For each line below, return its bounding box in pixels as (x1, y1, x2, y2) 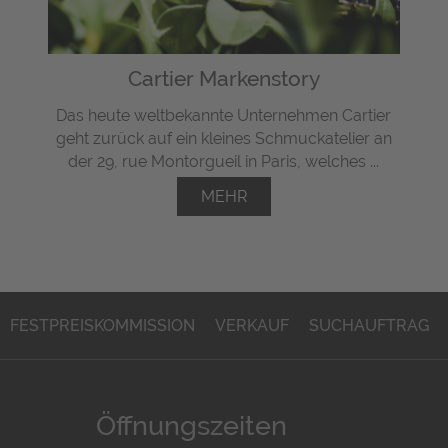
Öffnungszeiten (96, 410, 287, 442)
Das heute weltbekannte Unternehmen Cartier (56, 106, 392, 126)
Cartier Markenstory (127, 66, 320, 92)
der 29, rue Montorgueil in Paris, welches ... (68, 152, 380, 172)
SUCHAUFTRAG (309, 316, 430, 336)
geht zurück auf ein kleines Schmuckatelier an (55, 129, 392, 149)
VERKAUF (215, 316, 290, 336)
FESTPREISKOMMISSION (10, 316, 196, 336)
